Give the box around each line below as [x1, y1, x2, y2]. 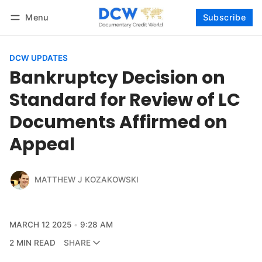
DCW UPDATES [9, 53, 68, 63]
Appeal [9, 131, 75, 157]
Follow [222, 27, 249, 38]
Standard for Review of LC [9, 87, 240, 112]
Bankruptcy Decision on [9, 64, 225, 90]
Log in [20, 28, 44, 37]
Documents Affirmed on [9, 109, 227, 135]
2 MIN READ [9, 237, 56, 247]
